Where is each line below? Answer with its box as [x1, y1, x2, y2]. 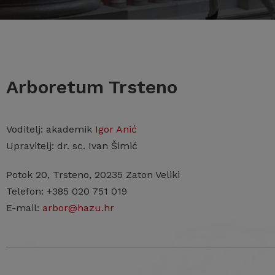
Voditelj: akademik [6, 123, 95, 135]
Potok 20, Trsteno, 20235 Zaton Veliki [6, 169, 180, 180]
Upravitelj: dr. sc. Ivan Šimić [6, 140, 137, 152]
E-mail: [6, 202, 42, 214]
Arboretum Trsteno [6, 76, 177, 98]
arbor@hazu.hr [42, 202, 114, 214]
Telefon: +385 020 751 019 [6, 185, 127, 197]
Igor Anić [95, 123, 137, 135]
